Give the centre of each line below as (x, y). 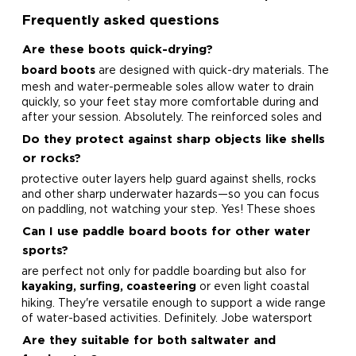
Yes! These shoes (268, 209)
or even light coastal (252, 286)
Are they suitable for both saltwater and (149, 341)
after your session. (72, 116)
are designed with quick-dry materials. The (212, 70)
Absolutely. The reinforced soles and (222, 116)
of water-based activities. (92, 317)
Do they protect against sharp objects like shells (173, 139)
